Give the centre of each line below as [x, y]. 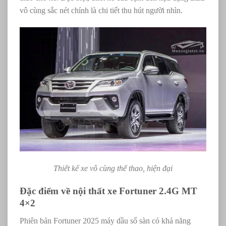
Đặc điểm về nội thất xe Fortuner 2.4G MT [108, 191]
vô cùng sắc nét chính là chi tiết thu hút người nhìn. [101, 10]
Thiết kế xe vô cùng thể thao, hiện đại [113, 168]
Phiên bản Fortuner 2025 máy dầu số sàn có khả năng [105, 220]
